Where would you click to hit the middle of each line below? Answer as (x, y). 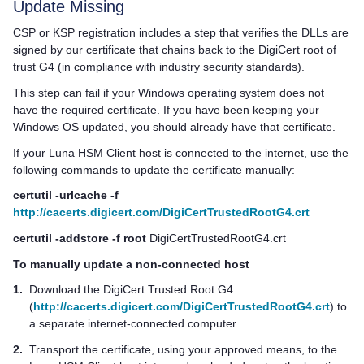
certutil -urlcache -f (66, 195)
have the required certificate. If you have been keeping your (166, 110)
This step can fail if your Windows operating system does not (169, 93)
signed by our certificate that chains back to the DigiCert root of (175, 50)
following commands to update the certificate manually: (154, 169)
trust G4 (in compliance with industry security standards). (159, 67)
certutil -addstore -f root (80, 238)
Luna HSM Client (92, 152)
